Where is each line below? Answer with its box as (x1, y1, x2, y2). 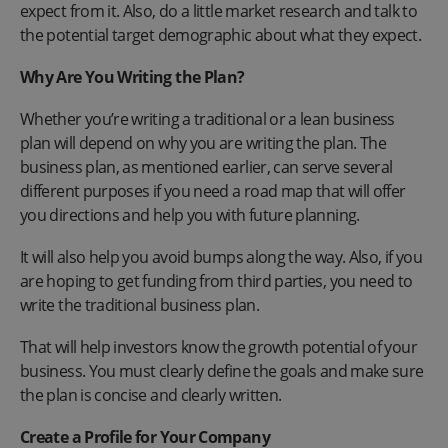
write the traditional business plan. (20, 293, 259, 316)
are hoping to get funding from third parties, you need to (20, 269, 413, 292)
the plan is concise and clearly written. (20, 383, 282, 406)
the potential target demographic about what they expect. (20, 23, 422, 46)
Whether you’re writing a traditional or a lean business (20, 107, 395, 130)
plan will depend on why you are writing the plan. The (20, 131, 387, 154)
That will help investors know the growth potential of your (20, 335, 417, 358)
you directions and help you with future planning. (20, 203, 360, 226)
